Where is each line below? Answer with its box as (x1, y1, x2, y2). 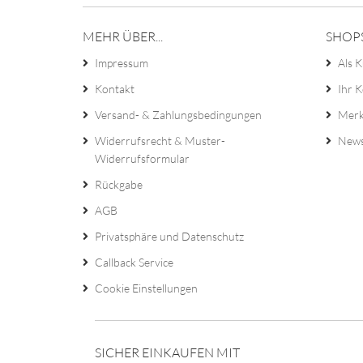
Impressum (95, 56, 148, 70)
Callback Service (95, 255, 173, 269)
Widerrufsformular (95, 152, 190, 165)
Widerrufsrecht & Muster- (95, 134, 225, 147)
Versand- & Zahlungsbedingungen (95, 108, 262, 122)
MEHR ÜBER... (83, 28, 163, 45)
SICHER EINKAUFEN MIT (95, 344, 240, 361)
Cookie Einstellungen (95, 281, 198, 295)
